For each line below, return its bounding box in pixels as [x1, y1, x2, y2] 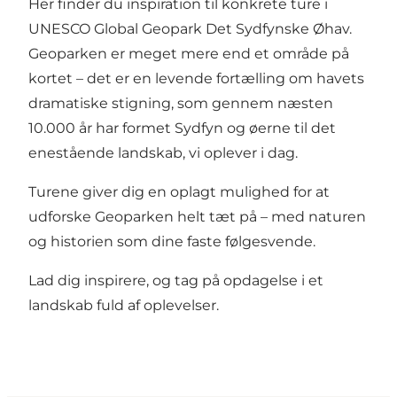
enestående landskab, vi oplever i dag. [28, 144, 298, 162]
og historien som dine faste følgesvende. [28, 233, 315, 251]
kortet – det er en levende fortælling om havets [28, 70, 364, 88]
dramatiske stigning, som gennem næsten [28, 95, 333, 113]
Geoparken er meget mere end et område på [28, 45, 349, 63]
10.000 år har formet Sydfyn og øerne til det [28, 120, 336, 137]
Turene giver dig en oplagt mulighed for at [28, 183, 330, 201]
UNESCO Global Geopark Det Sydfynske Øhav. [28, 20, 352, 38]
